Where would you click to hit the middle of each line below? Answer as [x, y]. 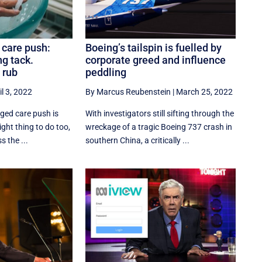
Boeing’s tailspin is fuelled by [154, 48]
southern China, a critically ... [138, 141]
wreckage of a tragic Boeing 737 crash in [159, 127]
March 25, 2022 [205, 92]
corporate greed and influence [156, 60]
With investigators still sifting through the [160, 114]
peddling [106, 73]
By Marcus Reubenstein [128, 92]
